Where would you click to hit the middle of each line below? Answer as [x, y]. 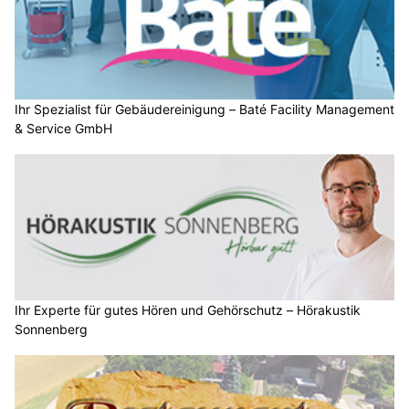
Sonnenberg [51, 329]
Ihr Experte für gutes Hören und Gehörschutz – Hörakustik [188, 309]
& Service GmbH [63, 129]
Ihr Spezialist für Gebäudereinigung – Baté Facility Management [204, 110]
